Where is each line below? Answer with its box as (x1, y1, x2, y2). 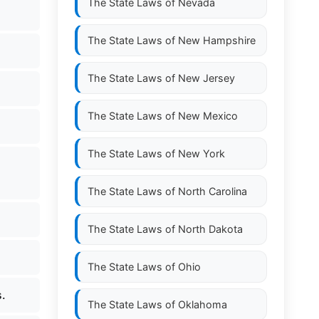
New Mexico (178, 110, 238, 122)
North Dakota (178, 223, 243, 235)
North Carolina (178, 185, 247, 197)
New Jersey (178, 72, 235, 84)
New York (178, 147, 225, 159)
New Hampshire (178, 34, 256, 46)
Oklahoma (178, 298, 227, 310)
